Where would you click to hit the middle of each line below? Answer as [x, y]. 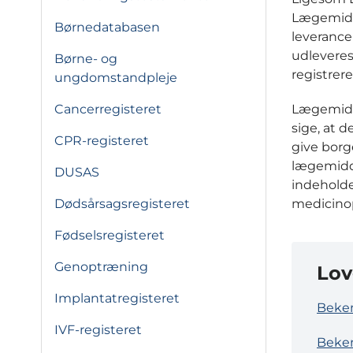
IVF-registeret [98, 330]
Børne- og [86, 59]
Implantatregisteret [117, 298]
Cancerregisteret [108, 109]
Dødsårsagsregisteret [122, 204]
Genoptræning [101, 267]
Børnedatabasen [107, 27]
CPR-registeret [102, 141]
